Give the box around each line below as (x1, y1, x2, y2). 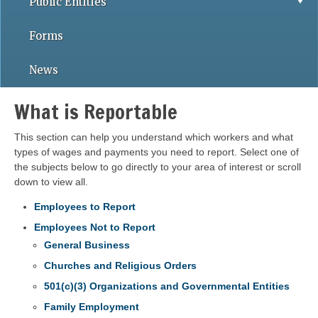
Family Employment (44, 301, 139, 312)
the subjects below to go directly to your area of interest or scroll (14, 161, 301, 172)
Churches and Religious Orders (44, 260, 197, 271)
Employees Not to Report (34, 221, 155, 233)
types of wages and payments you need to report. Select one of (14, 146, 299, 158)
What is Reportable (14, 98, 177, 126)
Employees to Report (34, 201, 136, 212)
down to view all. (14, 176, 88, 187)
